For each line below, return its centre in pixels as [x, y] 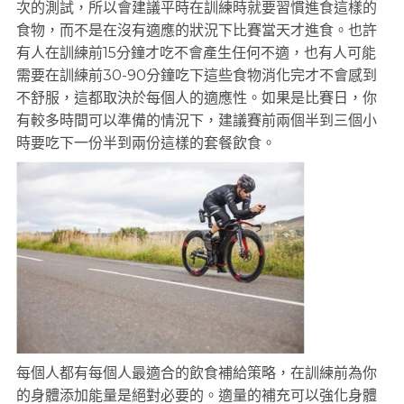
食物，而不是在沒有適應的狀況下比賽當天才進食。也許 [197, 30]
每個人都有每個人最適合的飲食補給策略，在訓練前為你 [197, 373]
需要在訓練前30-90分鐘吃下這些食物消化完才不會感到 [197, 75]
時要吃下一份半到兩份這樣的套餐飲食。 [146, 143]
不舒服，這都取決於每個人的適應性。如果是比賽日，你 [197, 98]
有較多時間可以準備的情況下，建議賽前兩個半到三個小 [197, 120]
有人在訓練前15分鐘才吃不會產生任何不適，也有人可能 [196, 53]
